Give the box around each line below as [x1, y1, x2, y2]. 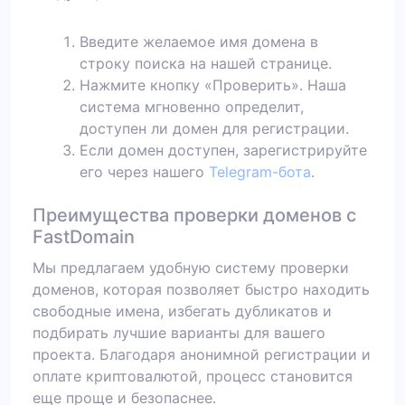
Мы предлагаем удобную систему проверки [33, 259, 349, 278]
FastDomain [33, 226, 135, 249]
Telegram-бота [209, 163, 311, 182]
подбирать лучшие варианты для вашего [33, 324, 325, 343]
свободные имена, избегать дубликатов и [33, 302, 332, 321]
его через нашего [80, 163, 209, 182]
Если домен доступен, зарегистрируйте [80, 141, 367, 160]
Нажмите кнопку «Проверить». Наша [80, 76, 346, 95]
